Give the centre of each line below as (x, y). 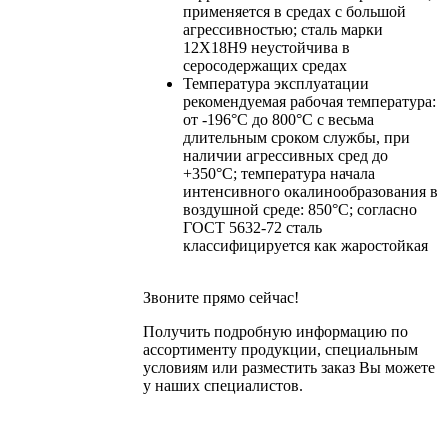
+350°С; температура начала (279, 173)
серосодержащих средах (265, 65)
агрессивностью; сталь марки (283, 29)
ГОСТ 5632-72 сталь (252, 227)
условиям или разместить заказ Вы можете (289, 367)
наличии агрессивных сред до (285, 155)
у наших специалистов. (223, 385)
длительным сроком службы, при (296, 137)
